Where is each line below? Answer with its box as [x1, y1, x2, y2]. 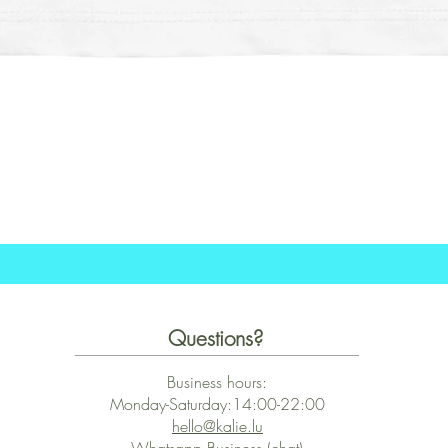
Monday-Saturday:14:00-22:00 [109, 393, 325, 416]
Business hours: [167, 371, 268, 394]
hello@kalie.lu [171, 415, 263, 438]
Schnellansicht [182, 172, 266, 192]
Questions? [168, 325, 264, 353]
